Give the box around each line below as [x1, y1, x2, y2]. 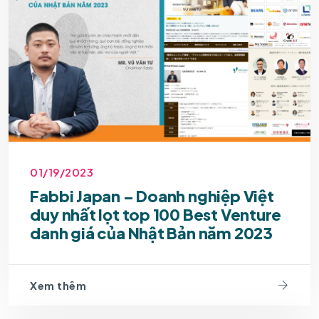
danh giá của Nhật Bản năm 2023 [30, 223, 273, 244]
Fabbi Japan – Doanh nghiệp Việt [30, 186, 274, 206]
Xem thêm [30, 278, 87, 292]
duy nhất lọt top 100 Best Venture [30, 204, 282, 225]
